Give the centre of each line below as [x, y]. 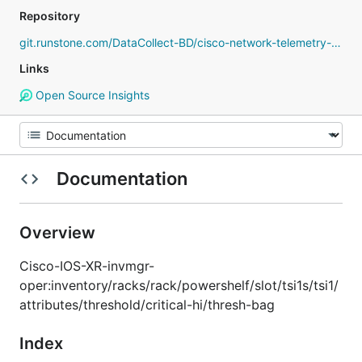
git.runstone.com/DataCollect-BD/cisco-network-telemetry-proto [336, 42]
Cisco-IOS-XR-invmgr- [87, 266]
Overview [59, 233]
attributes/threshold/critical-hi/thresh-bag [147, 305]
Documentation [122, 179]
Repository [50, 16]
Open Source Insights [90, 95]
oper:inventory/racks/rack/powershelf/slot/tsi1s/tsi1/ [179, 285]
